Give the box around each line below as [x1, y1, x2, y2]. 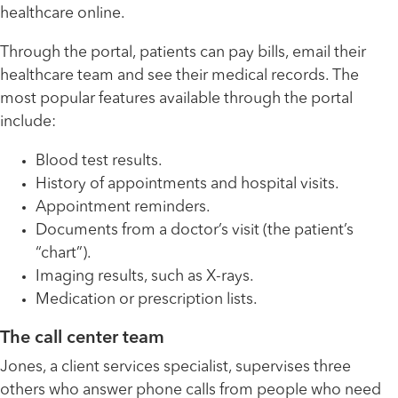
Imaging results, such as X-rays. [36, 268, 254, 284]
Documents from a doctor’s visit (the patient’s [36, 222, 354, 238]
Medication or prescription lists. [36, 291, 258, 307]
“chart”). [36, 245, 92, 261]
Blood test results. [36, 153, 163, 169]
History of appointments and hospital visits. [36, 176, 339, 192]
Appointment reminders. [36, 199, 211, 215]
